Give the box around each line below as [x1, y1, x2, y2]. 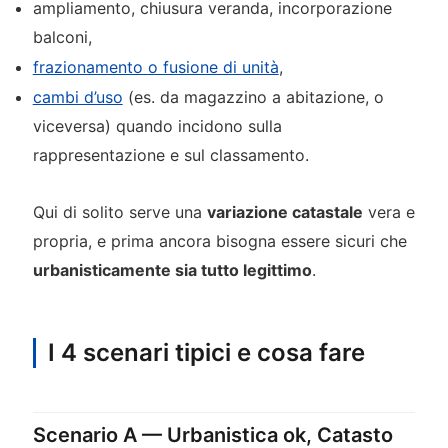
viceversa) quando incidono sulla [32, 116, 282, 137]
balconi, [32, 27, 92, 48]
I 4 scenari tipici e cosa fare [47, 337, 365, 367]
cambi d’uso [32, 87, 123, 108]
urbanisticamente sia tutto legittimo [32, 259, 312, 280]
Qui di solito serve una [32, 201, 207, 222]
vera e [362, 201, 415, 222]
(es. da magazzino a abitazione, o [122, 87, 384, 108]
